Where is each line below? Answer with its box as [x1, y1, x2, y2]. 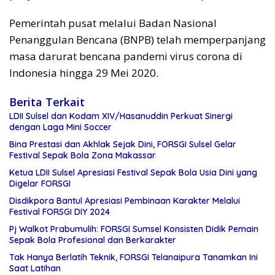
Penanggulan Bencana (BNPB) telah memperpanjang [9, 33, 266, 47]
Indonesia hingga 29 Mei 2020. [9, 66, 158, 80]
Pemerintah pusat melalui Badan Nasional [9, 16, 217, 31]
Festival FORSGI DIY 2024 [9, 206, 110, 218]
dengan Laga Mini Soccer [9, 122, 112, 133]
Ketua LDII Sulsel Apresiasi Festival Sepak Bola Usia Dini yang [9, 167, 257, 179]
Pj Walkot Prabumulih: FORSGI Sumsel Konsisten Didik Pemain [9, 223, 258, 235]
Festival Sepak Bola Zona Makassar [9, 150, 156, 161]
